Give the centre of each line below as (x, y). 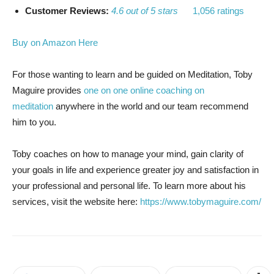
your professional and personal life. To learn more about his (129, 185)
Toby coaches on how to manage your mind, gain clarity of (128, 154)
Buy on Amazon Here (55, 42)
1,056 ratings (218, 10)
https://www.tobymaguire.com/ (201, 201)
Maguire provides (48, 90)
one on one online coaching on (144, 90)
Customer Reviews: (68, 10)
